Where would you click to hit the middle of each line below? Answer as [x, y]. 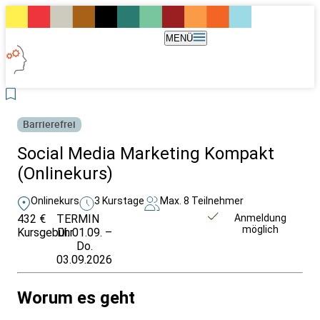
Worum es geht [76, 297]
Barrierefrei [49, 124]
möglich [261, 229]
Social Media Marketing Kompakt [146, 153]
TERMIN [78, 219]
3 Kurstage [119, 200]
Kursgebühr [45, 232]
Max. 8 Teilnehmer [202, 200]
